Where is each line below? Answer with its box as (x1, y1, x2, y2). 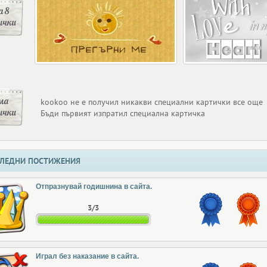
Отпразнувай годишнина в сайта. (36, 182, 152, 191)
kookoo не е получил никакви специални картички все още (41, 97, 263, 107)
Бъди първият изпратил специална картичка (41, 108, 205, 119)
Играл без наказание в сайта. (36, 252, 139, 260)
